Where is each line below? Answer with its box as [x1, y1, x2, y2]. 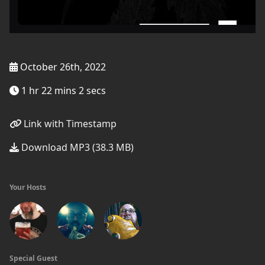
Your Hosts [9, 182, 46, 192]
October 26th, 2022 [18, 60, 106, 73]
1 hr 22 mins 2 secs [19, 84, 106, 97]
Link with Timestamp [21, 117, 117, 130]
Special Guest [9, 253, 57, 263]
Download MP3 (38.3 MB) [19, 141, 134, 154]
